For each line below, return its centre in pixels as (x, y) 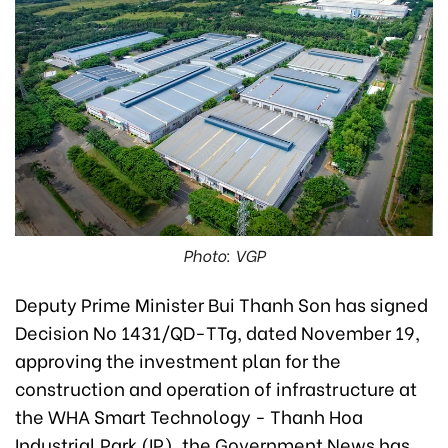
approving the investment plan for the (178, 359)
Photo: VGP (224, 254)
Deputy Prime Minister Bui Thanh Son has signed (221, 303)
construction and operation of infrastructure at (216, 387)
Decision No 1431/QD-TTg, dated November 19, (217, 331)
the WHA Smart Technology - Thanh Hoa (189, 415)
